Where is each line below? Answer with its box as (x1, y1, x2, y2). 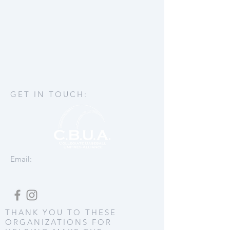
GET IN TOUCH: (10, 89, 88, 99)
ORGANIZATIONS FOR (5, 217, 112, 227)
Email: (10, 154, 34, 164)
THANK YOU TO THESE (5, 207, 117, 217)
